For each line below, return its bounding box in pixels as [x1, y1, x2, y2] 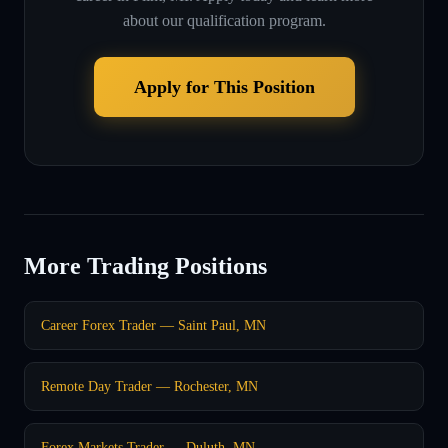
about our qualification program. [122, 11, 326, 29]
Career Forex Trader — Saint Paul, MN [41, 316, 266, 333]
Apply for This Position [133, 76, 315, 97]
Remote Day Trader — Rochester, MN [41, 377, 258, 394]
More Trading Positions [24, 252, 267, 279]
